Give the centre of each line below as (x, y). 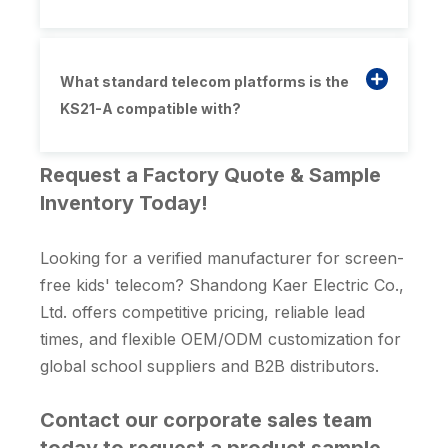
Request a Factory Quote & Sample (210, 175)
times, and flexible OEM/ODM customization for (220, 339)
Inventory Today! (124, 203)
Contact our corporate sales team (206, 420)
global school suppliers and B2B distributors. (209, 366)
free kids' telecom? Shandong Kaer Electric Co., (222, 285)
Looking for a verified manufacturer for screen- (222, 258)
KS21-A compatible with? (150, 109)
